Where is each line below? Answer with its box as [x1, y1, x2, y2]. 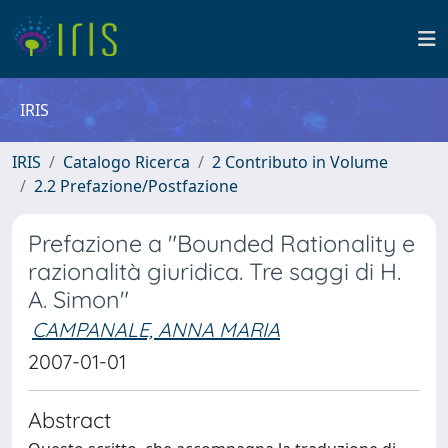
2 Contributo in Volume [212, 151, 388, 173]
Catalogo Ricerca [63, 151, 190, 173]
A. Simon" [28, 285, 129, 314]
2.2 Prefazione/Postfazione [34, 175, 238, 197]
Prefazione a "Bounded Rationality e [28, 229, 415, 258]
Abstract [28, 406, 111, 433]
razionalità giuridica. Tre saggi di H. [28, 257, 401, 286]
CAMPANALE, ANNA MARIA [32, 317, 280, 342]
